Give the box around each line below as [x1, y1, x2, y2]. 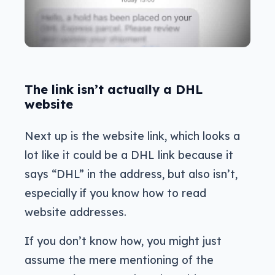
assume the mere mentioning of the [25, 253, 214, 267]
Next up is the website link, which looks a [25, 129, 240, 143]
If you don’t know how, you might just [25, 234, 222, 248]
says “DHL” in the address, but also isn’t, [25, 167, 238, 181]
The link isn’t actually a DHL [25, 82, 203, 98]
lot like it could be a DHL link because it [25, 148, 233, 162]
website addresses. [25, 205, 126, 219]
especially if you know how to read [25, 186, 206, 200]
